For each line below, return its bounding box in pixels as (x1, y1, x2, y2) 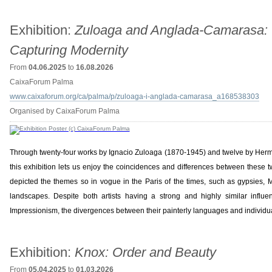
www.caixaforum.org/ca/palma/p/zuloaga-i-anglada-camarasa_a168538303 (9, 92, 259, 101)
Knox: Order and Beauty (74, 245, 216, 260)
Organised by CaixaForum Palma (9, 107, 120, 115)
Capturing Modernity (9, 42, 128, 58)
